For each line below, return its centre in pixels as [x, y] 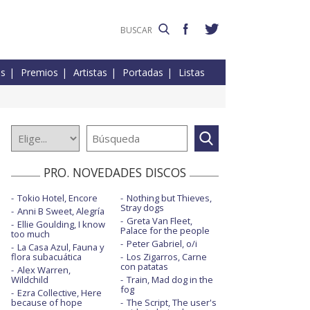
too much [30, 234]
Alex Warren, [44, 270]
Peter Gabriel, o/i [162, 244]
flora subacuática [46, 257]
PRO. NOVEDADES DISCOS [115, 173]
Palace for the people [165, 231]
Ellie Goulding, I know [61, 225]
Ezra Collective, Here [60, 293]
